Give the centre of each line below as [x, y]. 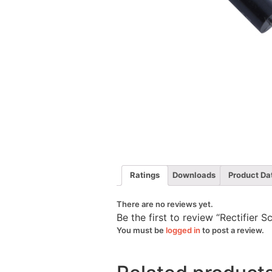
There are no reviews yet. [165, 204]
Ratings [145, 175]
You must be [141, 230]
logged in [183, 230]
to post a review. [232, 230]
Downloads [194, 175]
